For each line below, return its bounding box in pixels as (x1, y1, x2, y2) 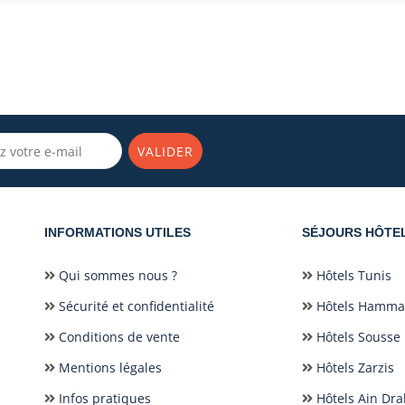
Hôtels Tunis (313, 267, 391, 285)
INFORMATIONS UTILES (44, 225, 191, 240)
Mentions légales (55, 359, 162, 377)
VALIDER (137, 142, 193, 160)
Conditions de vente (55, 328, 180, 346)
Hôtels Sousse (313, 328, 400, 346)
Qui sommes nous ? (55, 267, 177, 285)
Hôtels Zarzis (313, 359, 394, 377)
